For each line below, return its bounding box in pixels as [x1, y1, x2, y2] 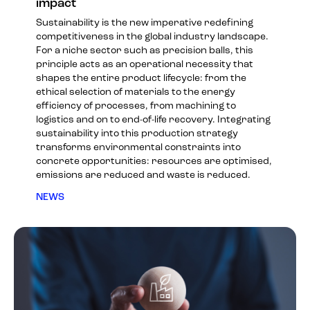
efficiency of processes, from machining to [36, 100, 236, 111]
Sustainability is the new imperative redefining [36, 17, 253, 28]
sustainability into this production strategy [36, 128, 238, 139]
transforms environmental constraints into [36, 142, 241, 153]
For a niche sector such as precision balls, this [36, 45, 253, 56]
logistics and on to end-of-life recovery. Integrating [36, 114, 271, 125]
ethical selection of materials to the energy [36, 86, 235, 98]
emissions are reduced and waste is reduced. [36, 170, 250, 181]
